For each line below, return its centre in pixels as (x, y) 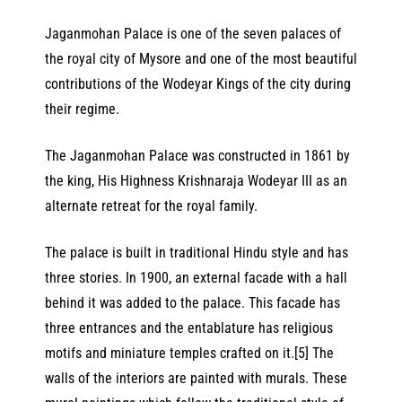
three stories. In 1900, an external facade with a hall (196, 278)
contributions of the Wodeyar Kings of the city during (198, 84)
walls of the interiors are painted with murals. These (196, 379)
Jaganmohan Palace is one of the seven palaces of (193, 34)
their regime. (82, 109)
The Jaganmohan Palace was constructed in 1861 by (197, 156)
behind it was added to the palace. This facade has (192, 303)
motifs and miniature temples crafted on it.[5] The (189, 354)
